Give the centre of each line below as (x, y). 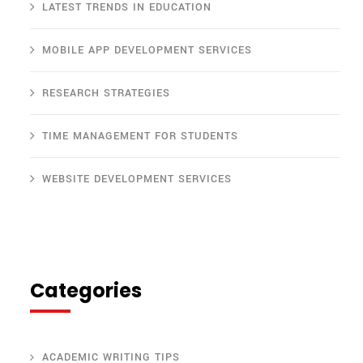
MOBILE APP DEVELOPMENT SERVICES (147, 51)
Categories (86, 291)
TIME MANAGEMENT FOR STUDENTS (140, 137)
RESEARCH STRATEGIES (106, 94)
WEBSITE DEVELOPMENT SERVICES (137, 179)
